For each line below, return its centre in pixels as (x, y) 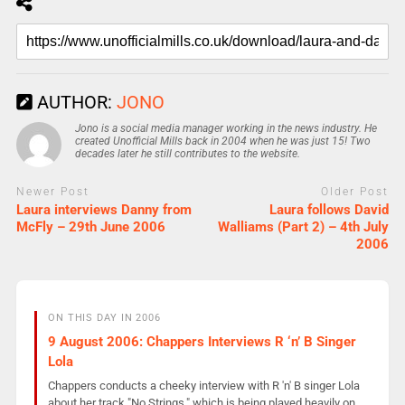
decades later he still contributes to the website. (187, 153)
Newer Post (52, 191)
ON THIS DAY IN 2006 (104, 318)
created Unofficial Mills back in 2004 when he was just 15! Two (222, 141)
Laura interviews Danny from (104, 210)
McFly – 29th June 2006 (90, 227)
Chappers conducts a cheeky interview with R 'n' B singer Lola (203, 386)
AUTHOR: (74, 102)
